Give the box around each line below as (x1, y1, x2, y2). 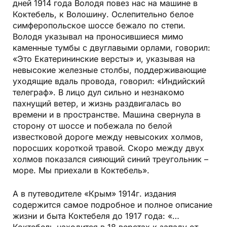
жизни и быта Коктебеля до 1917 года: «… (13, 211, 179, 221)
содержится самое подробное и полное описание (13, 200, 212, 210)
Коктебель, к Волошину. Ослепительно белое (13, 9, 194, 20)
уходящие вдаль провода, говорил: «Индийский (13, 76, 205, 87)
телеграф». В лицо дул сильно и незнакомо (13, 87, 184, 98)
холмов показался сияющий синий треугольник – (13, 154, 208, 165)
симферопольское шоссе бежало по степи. (13, 20, 185, 31)
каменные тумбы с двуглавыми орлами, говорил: (13, 43, 210, 53)
